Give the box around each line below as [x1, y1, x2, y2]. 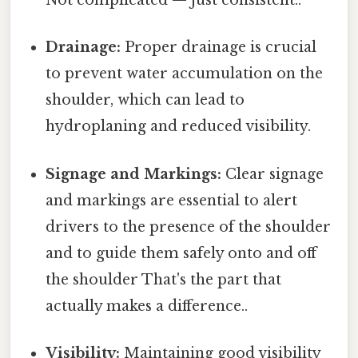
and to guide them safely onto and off [46, 244, 317, 262]
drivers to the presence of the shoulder [46, 217, 332, 236]
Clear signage [221, 165, 324, 183]
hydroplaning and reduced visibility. [46, 117, 312, 136]
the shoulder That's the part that [46, 270, 282, 288]
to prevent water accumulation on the [46, 65, 324, 83]
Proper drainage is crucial [121, 38, 317, 57]
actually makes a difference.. [46, 296, 249, 315]
